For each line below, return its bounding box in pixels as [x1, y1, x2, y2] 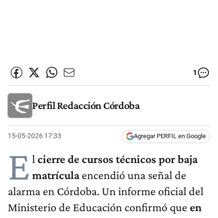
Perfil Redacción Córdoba [32, 99, 140, 111]
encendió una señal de [79, 168, 186, 182]
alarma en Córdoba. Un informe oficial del [8, 184, 203, 198]
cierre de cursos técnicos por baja [35, 152, 198, 166]
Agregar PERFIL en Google [134, 132, 206, 140]
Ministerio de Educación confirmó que [8, 200, 190, 214]
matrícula [32, 168, 79, 182]
